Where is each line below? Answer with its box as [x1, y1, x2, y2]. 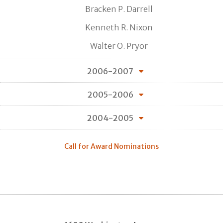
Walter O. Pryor [90, 40, 148, 51]
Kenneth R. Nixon [85, 22, 153, 32]
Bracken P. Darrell [85, 3, 153, 14]
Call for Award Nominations [64, 141, 159, 151]
